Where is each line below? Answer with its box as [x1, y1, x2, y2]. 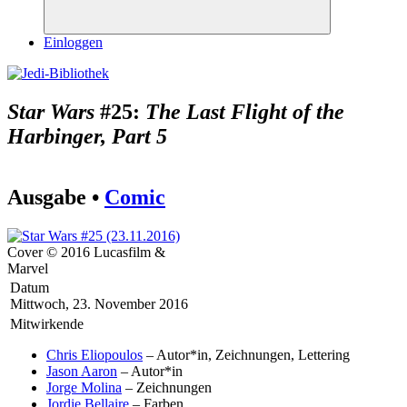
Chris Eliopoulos [46, 346, 143, 362]
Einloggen [44, 35, 103, 50]
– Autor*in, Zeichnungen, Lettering [143, 346, 350, 362]
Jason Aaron [46, 362, 117, 379]
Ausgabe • [7, 184, 104, 209]
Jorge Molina [46, 379, 122, 395]
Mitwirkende [10, 315, 84, 332]
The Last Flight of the [145, 99, 344, 124]
